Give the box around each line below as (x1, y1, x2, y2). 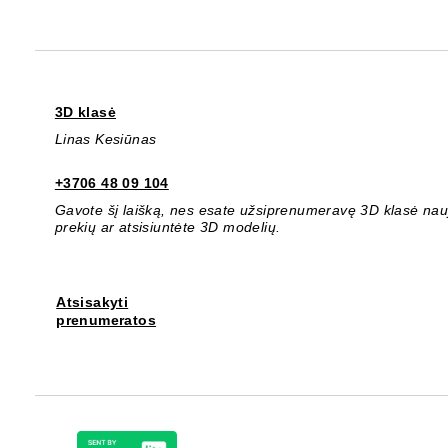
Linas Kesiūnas (54, 130, 157, 147)
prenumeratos (56, 311, 157, 328)
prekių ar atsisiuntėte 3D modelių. (54, 218, 281, 235)
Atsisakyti (56, 293, 129, 310)
